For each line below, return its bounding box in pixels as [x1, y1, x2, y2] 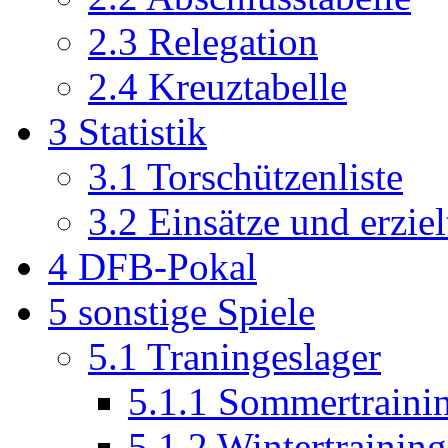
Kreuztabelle [148, 64, 347, 108]
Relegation [148, 19, 318, 63]
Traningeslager [147, 334, 381, 378]
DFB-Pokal [78, 244, 257, 288]
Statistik [78, 109, 207, 153]
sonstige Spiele [78, 289, 315, 333]
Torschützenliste [147, 154, 403, 198]
